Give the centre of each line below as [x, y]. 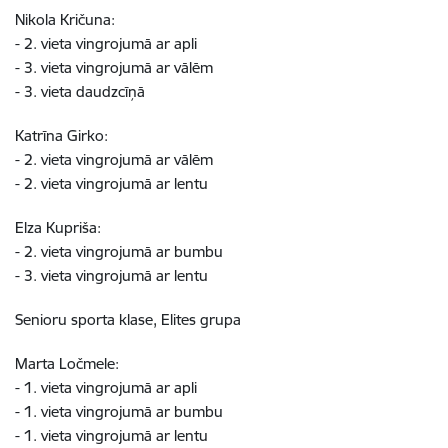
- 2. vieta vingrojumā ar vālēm [118, 159]
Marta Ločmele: [67, 363]
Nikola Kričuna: [65, 19]
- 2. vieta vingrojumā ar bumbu [123, 251]
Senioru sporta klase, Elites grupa [128, 319]
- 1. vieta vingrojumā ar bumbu [123, 411]
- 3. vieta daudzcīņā [84, 91]
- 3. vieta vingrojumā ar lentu [115, 275]
